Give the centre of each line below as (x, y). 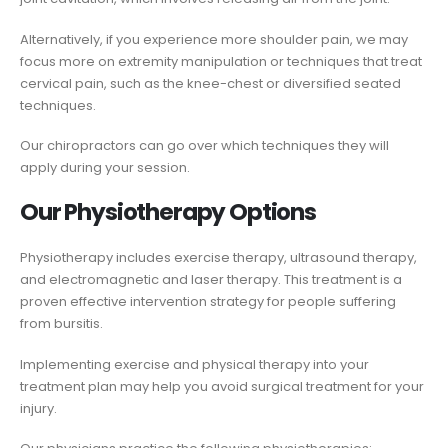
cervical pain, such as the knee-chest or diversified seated (210, 83)
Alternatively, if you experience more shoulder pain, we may (214, 39)
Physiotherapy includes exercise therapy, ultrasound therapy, (218, 257)
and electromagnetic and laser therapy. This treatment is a (211, 279)
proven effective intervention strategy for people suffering (208, 301)
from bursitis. (61, 323)
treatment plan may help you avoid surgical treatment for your (222, 386)
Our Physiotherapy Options (168, 211)
